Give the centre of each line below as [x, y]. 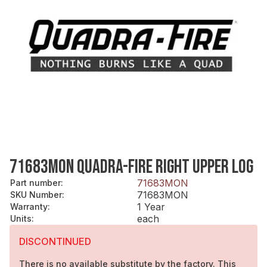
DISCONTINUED [55, 241]
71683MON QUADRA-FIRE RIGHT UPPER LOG [131, 167]
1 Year [151, 207]
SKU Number [36, 194]
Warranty [29, 206]
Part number [35, 182]
